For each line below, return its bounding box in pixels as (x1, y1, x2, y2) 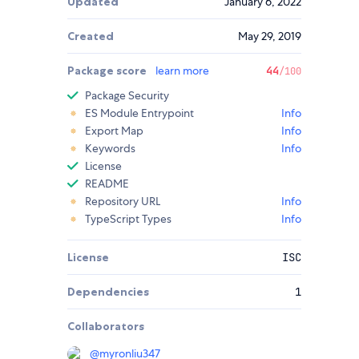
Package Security (85, 88, 169, 103)
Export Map (85, 123, 143, 139)
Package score (67, 63, 149, 79)
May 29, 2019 (238, 29, 301, 44)
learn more (155, 63, 209, 79)
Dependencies (67, 284, 149, 300)
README (85, 176, 129, 192)
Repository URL (85, 194, 160, 209)
